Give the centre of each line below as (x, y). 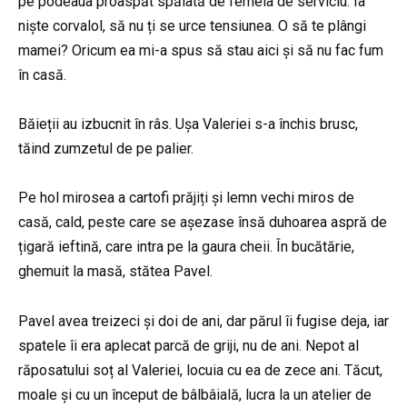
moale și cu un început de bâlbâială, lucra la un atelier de (195, 394)
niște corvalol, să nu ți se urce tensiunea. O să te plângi (192, 25)
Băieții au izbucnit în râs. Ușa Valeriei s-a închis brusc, (188, 124)
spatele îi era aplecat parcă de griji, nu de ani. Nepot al (189, 345)
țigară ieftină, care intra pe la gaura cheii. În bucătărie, (186, 247)
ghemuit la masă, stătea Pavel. (115, 272)
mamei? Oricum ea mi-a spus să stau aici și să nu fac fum (201, 50)
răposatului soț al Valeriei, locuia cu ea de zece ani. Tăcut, (200, 370)
